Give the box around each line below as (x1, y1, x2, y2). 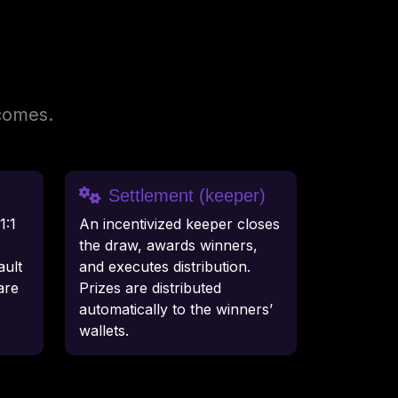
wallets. (79, 322, 129, 340)
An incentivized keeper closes (79, 215, 280, 234)
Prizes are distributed (79, 279, 221, 298)
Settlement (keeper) (108, 186, 266, 206)
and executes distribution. (79, 258, 251, 276)
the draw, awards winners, (79, 236, 258, 255)
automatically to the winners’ (79, 300, 273, 319)
